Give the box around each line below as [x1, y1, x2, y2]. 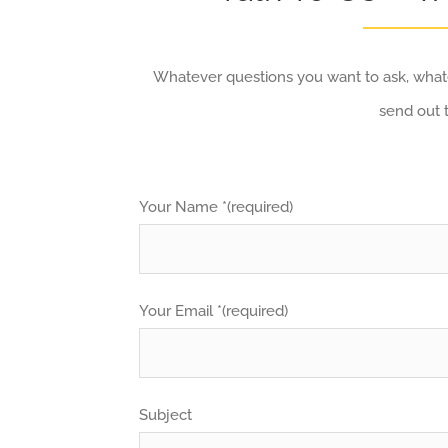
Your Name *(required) [139, 198, 294, 216]
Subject [139, 406, 193, 424]
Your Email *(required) [139, 302, 289, 320]
